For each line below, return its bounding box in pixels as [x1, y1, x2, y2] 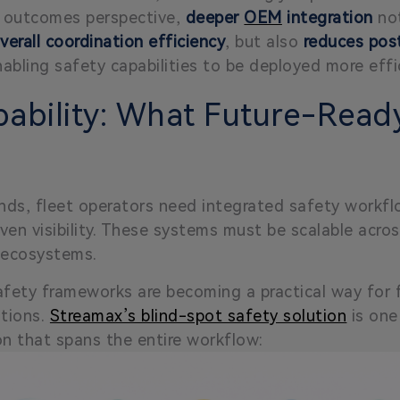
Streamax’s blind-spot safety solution [49, 305, 347, 325]
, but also [225, 31, 304, 51]
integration [281, 7, 373, 27]
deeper [185, 7, 245, 27]
